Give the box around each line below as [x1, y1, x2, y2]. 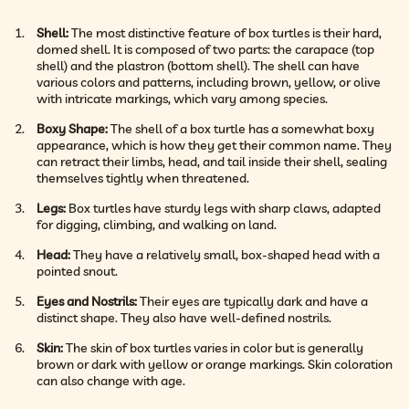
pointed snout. [37, 262, 118, 279]
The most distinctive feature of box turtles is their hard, [68, 24, 382, 41]
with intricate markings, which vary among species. [37, 89, 328, 107]
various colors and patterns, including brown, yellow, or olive [37, 73, 381, 90]
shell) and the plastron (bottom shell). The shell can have [37, 57, 360, 74]
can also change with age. [37, 372, 185, 389]
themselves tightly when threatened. [37, 169, 249, 186]
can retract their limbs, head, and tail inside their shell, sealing [37, 152, 387, 170]
